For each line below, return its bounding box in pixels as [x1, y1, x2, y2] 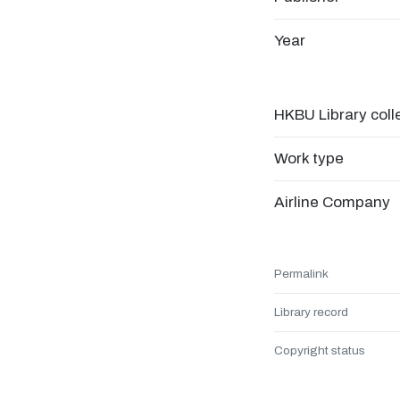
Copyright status [274, 344, 365, 357]
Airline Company [274, 194, 390, 211]
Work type [274, 150, 344, 167]
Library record [274, 305, 348, 319]
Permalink [274, 267, 329, 280]
